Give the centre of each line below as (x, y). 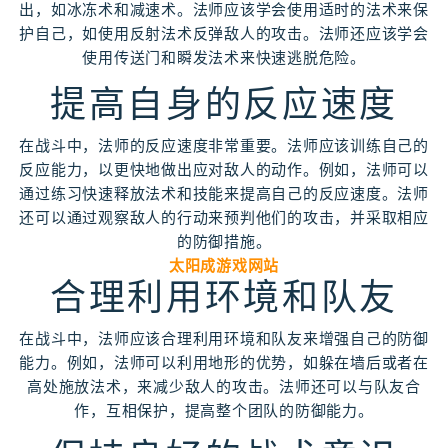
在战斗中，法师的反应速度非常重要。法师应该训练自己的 (224, 145)
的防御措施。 (224, 241)
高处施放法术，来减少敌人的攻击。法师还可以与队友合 (224, 386)
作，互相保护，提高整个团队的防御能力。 (224, 410)
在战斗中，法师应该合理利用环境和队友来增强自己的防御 (224, 338)
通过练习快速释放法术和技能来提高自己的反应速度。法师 (224, 193)
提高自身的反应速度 (224, 104)
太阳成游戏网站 (224, 265)
